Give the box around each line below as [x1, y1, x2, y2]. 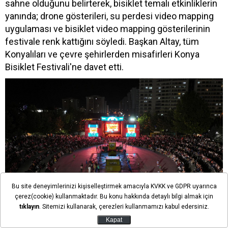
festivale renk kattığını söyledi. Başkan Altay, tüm [5, 36, 199, 47]
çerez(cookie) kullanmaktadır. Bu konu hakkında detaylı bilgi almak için [15, 193, 213, 200]
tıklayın [19, 203, 39, 210]
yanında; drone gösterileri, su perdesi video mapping [5, 10, 214, 21]
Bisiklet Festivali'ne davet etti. [5, 61, 124, 72]
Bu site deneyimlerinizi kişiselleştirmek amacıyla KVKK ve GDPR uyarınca [11, 183, 217, 190]
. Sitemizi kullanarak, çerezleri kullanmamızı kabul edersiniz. [39, 203, 209, 210]
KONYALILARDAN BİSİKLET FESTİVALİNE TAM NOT [5, 208, 219, 219]
